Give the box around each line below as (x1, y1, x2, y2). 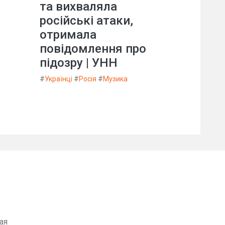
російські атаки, (40, 13, 133, 28)
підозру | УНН (40, 55, 118, 70)
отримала (40, 27, 96, 42)
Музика (103, 74, 128, 83)
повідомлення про (40, 41, 146, 56)
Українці (45, 74, 72, 83)
